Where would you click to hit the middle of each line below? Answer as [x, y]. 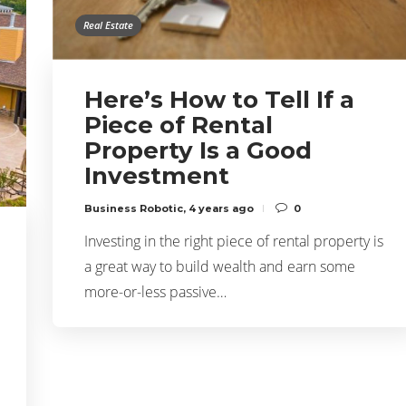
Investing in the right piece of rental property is [234, 241]
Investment [157, 175]
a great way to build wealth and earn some [220, 266]
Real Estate [108, 24]
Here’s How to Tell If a [219, 99]
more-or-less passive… [155, 291]
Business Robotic [134, 208]
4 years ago [221, 208]
